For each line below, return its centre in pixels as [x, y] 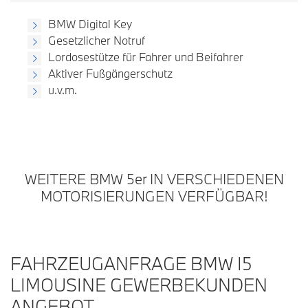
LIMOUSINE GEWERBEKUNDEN [139, 285]
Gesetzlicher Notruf [97, 40]
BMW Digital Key [90, 24]
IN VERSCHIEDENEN [215, 179]
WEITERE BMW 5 [79, 179]
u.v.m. [63, 90]
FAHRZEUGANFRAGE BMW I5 [131, 263]
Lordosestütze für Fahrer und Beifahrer [146, 57]
